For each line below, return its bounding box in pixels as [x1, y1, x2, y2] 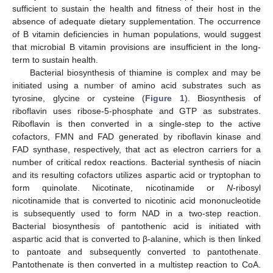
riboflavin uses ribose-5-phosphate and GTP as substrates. [12, 105, 261, 116]
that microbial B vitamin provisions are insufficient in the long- [12, 41, 261, 52]
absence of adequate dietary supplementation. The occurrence [12, 16, 261, 26]
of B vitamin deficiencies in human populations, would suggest [12, 29, 261, 39]
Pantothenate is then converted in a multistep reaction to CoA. [12, 259, 261, 269]
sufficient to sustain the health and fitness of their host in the [12, 3, 261, 13]
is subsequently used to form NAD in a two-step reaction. [12, 208, 261, 218]
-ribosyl [233, 182, 261, 193]
